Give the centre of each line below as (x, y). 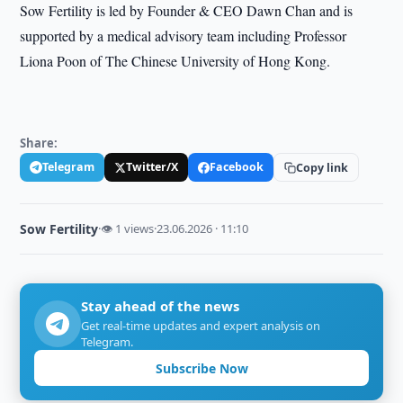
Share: (39, 143)
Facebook (237, 167)
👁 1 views (128, 228)
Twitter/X (152, 167)
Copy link (322, 167)
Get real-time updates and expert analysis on (201, 326)
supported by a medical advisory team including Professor (184, 36)
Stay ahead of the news (161, 306)
